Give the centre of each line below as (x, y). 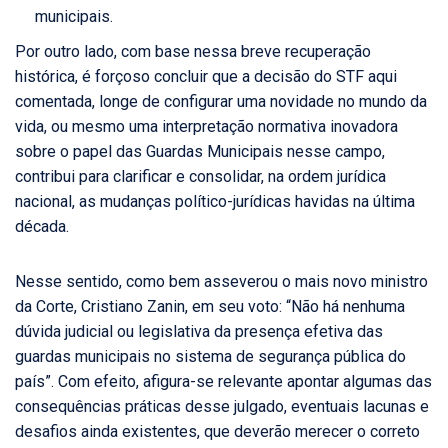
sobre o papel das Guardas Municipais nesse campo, (200, 152)
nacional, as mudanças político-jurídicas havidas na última (215, 202)
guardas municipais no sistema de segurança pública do (210, 357)
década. (42, 227)
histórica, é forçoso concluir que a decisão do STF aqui (206, 77)
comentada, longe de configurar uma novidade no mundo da (221, 102)
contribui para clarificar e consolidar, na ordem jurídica (200, 177)
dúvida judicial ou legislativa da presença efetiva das (199, 332)
